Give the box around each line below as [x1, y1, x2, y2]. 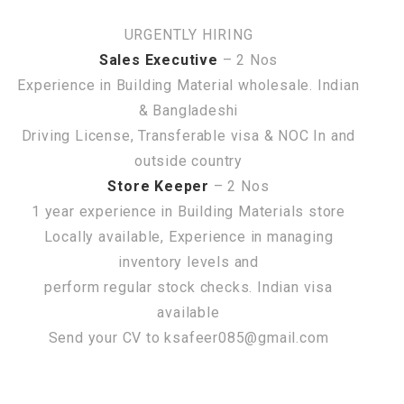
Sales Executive [98, 50, 218, 69]
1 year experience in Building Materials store [32, 202, 345, 220]
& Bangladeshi [138, 101, 239, 119]
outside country [133, 151, 243, 170]
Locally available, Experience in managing [43, 227, 334, 245]
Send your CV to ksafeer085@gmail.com [48, 328, 329, 346]
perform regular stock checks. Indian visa [44, 278, 333, 296]
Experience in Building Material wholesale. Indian [17, 76, 360, 94]
